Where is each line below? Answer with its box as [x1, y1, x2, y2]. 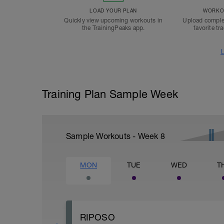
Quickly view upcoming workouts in [64, 17, 162, 24]
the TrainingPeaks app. [81, 24, 145, 31]
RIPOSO [79, 212, 115, 222]
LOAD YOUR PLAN [89, 7, 137, 13]
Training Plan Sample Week [42, 87, 178, 100]
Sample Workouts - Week [66, 131, 160, 140]
